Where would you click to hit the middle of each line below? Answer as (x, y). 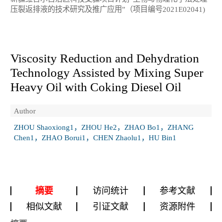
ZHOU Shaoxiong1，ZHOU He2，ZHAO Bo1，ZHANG (104, 127)
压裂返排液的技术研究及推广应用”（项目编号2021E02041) (108, 9)
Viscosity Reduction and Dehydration (105, 58)
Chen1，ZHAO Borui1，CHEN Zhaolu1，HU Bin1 (95, 138)
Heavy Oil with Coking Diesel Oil (96, 87)
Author (25, 111)
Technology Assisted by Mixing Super (107, 72)
